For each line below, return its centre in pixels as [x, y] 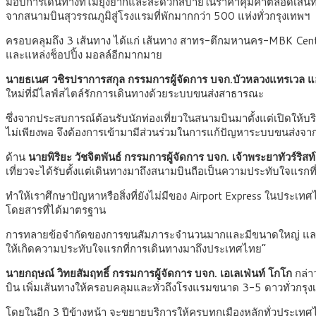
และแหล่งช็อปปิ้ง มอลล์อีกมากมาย [84, 55]
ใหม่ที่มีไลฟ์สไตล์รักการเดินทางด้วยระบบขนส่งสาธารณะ [135, 94]
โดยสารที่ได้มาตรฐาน [56, 210]
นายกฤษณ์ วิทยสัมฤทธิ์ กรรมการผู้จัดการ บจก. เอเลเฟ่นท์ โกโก [150, 274]
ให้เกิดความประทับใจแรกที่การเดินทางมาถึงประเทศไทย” [136, 249]
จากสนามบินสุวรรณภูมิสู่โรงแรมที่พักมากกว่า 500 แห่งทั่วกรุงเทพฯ [158, 16]
